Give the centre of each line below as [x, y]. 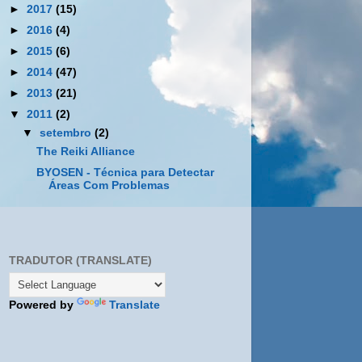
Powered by [43, 305]
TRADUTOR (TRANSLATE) [80, 260]
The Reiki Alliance [85, 151]
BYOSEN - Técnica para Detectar [125, 172]
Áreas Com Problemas [109, 185]
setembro [67, 133]
